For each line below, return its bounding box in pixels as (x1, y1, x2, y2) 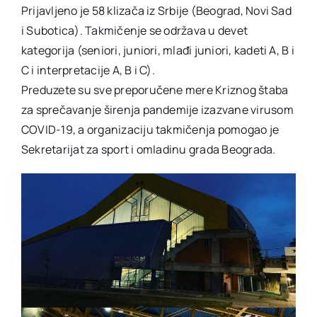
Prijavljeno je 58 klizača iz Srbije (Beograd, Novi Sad (21, 3, 292, 19)
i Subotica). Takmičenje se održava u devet (21, 23, 248, 39)
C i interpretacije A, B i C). (21, 62, 155, 79)
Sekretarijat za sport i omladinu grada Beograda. (21, 142, 276, 158)
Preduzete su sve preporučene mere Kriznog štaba (21, 82, 289, 98)
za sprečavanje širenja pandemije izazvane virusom (21, 102, 294, 118)
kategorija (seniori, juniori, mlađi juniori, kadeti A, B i (21, 42, 294, 59)
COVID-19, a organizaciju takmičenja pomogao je (21, 122, 279, 138)
